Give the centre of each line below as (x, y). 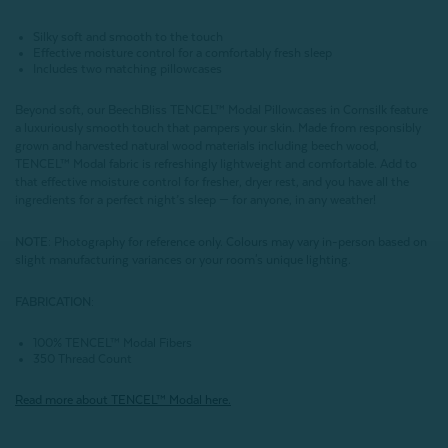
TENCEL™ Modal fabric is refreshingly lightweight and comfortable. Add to (216, 164)
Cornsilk (366, 110)
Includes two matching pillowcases (128, 69)
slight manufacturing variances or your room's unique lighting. (183, 260)
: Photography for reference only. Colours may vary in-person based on (237, 242)
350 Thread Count (83, 359)
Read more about (63, 400)
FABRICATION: (54, 302)
